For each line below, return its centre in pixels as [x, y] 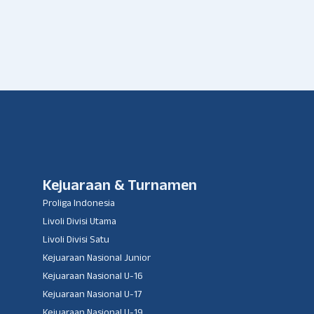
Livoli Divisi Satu [76, 241]
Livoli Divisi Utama [80, 223]
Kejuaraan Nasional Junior [97, 259]
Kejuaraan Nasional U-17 [92, 295]
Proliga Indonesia [79, 204]
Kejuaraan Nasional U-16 [93, 277]
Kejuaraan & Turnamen [120, 187]
